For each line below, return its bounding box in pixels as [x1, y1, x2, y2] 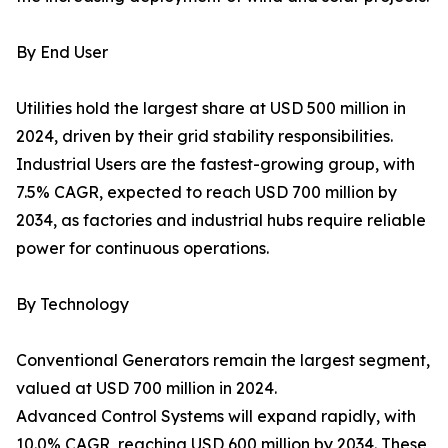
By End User [16, 42, 108, 63]
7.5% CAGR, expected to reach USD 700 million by [16, 182, 397, 203]
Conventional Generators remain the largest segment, [16, 350, 430, 371]
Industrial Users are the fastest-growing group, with [16, 154, 415, 175]
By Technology [16, 294, 129, 315]
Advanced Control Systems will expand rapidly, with [16, 406, 416, 427]
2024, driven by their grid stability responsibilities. [16, 126, 393, 147]
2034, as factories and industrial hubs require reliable [16, 210, 426, 231]
